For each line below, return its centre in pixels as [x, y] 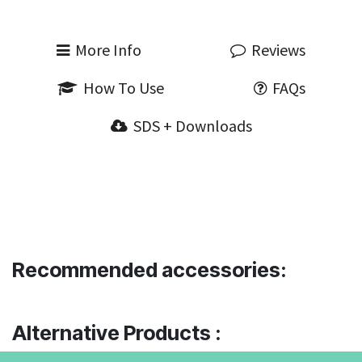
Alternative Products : [117, 333]
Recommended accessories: [149, 270]
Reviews [278, 50]
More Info [108, 50]
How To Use [123, 88]
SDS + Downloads [192, 126]
